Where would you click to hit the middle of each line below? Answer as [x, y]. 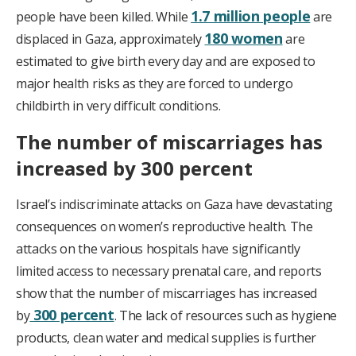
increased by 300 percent [134, 168]
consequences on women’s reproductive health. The [164, 227]
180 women [244, 39]
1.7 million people [251, 16]
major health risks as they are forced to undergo [155, 84]
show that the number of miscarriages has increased [166, 294]
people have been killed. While [104, 17]
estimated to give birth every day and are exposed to [166, 62]
